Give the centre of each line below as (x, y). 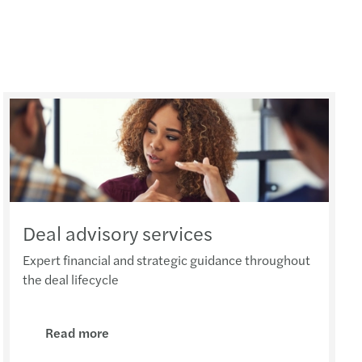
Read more (78, 332)
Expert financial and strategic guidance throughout (167, 259)
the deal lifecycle (71, 279)
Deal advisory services (118, 232)
